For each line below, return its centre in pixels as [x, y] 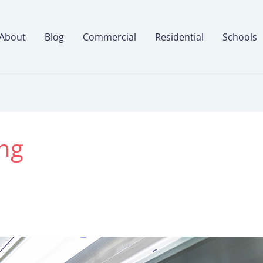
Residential [179, 37]
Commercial [109, 37]
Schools [240, 37]
